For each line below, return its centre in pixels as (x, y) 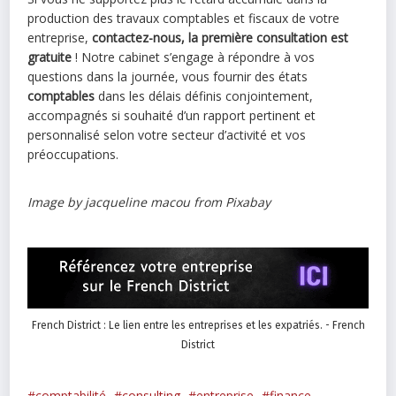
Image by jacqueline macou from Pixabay (149, 202)
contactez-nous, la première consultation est (221, 37)
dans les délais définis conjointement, (204, 95)
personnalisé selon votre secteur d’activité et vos (167, 134)
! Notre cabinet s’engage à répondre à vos (194, 57)
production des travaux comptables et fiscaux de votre (184, 18)
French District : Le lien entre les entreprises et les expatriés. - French (198, 325)
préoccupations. (73, 154)
